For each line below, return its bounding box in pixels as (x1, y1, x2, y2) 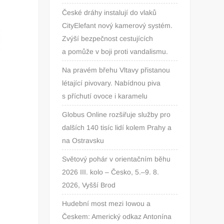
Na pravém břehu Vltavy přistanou (62, 65, 170, 74)
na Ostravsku (62, 136, 104, 144)
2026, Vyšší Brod (62, 180, 116, 189)
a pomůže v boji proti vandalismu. (62, 47, 168, 55)
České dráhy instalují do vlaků (62, 8, 157, 16)
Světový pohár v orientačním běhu (62, 154, 171, 163)
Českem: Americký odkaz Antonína (62, 212, 172, 220)
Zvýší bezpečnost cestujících (62, 34, 153, 42)
